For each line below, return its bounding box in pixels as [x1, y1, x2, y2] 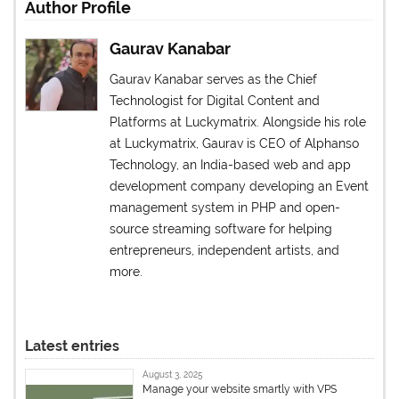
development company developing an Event [110, 179, 370, 194]
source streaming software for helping [110, 222, 333, 237]
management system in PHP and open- [110, 200, 341, 216]
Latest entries [25, 338, 120, 355]
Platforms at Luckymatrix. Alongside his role [110, 115, 367, 130]
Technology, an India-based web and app [110, 158, 352, 173]
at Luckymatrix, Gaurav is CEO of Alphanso [110, 136, 360, 151]
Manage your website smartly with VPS [142, 383, 338, 396]
